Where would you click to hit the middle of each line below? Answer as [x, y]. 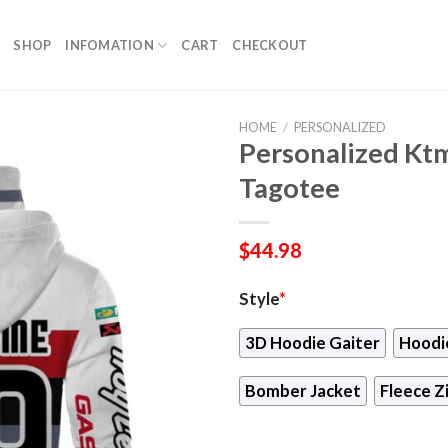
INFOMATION [109, 45]
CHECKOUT [270, 45]
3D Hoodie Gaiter [312, 342]
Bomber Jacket [303, 391]
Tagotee [289, 187]
